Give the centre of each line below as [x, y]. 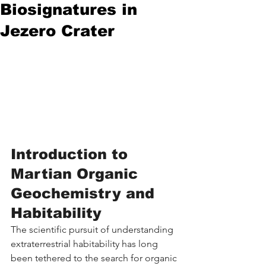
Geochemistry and [85, 193]
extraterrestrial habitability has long [85, 243]
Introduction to [72, 154]
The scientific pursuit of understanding [93, 229]
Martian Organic [77, 173]
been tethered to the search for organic [95, 258]
